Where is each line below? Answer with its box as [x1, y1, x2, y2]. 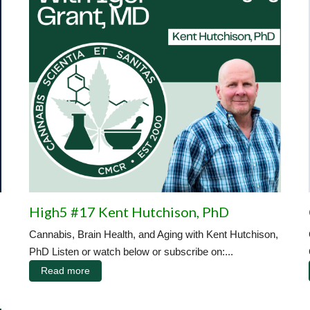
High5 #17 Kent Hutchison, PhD [29, 203, 229, 220]
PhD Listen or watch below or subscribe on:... [29, 245, 233, 257]
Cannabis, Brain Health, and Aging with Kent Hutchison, [29, 228, 278, 240]
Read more [41, 264, 90, 276]
